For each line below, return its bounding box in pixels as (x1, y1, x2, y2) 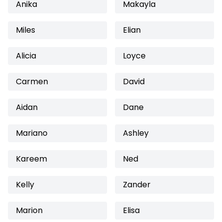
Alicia (16, 50, 36, 61)
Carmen (16, 76, 48, 87)
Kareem (16, 153, 47, 165)
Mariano (16, 127, 48, 139)
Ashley (123, 127, 149, 139)
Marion (16, 205, 43, 216)
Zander (123, 179, 151, 190)
